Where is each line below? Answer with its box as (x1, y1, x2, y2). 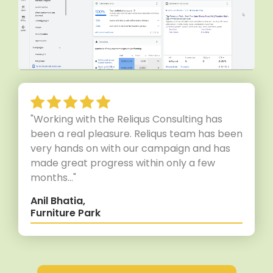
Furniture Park (30, 206, 101, 221)
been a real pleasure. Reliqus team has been (30, 127, 243, 141)
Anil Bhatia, (30, 194, 85, 208)
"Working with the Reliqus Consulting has (30, 112, 222, 127)
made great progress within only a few (30, 156, 215, 171)
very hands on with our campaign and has (30, 141, 230, 156)
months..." (30, 171, 76, 185)
